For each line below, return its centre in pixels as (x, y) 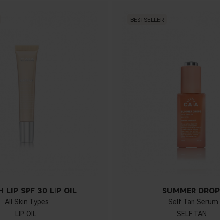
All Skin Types (27, 202)
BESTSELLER (147, 19)
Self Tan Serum (193, 202)
